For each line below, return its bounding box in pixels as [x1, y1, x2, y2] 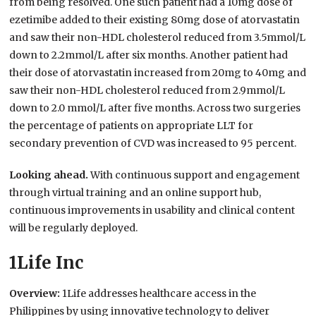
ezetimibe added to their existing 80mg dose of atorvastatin [9, 13, 300, 27]
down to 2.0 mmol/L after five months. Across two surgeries [9, 102, 301, 115]
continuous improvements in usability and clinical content [9, 204, 296, 217]
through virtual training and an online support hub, [9, 186, 262, 200]
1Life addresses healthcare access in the [62, 287, 257, 300]
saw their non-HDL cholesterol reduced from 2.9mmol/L [9, 84, 286, 97]
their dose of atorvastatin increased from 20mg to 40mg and [9, 66, 307, 80]
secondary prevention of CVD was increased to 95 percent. [9, 137, 297, 150]
